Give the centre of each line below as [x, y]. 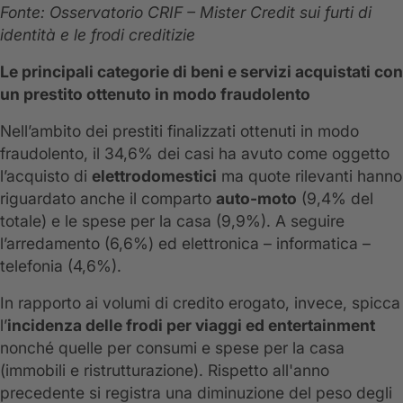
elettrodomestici [154, 176]
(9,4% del [335, 199]
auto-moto [256, 199]
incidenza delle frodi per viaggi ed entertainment [191, 326]
